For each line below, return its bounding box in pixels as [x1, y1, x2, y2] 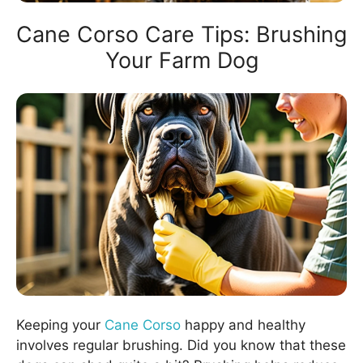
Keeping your [16, 316, 105, 333]
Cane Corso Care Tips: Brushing [16, 21, 347, 49]
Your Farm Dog [105, 47, 258, 75]
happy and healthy [181, 316, 305, 333]
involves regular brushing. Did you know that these [16, 336, 346, 353]
